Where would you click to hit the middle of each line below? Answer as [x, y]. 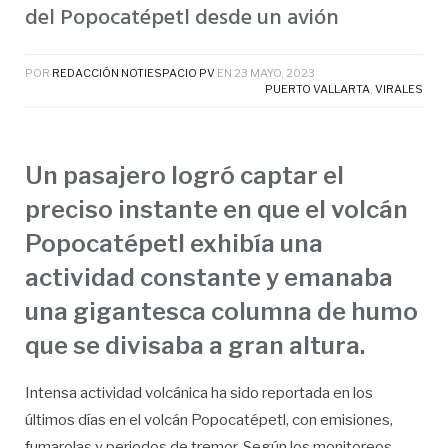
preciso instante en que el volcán [216, 209]
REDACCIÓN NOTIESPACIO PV [133, 72]
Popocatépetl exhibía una [174, 243]
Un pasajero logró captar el [184, 175]
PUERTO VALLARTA [317, 88]
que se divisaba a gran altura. [195, 345]
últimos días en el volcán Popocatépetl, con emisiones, [209, 419]
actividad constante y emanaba [209, 277]
